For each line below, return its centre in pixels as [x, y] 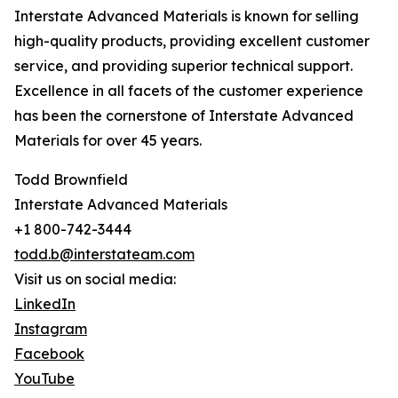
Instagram [51, 329]
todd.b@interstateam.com [104, 255]
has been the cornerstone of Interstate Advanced [184, 116]
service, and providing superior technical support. [183, 66]
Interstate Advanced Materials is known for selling [187, 16]
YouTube [44, 379]
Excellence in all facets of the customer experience [189, 91]
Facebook [49, 354]
